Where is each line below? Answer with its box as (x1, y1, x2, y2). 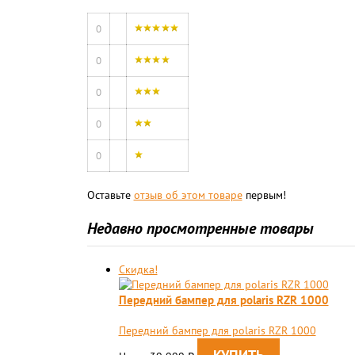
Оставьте (86, 188, 134, 202)
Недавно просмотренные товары (86, 218, 314, 239)
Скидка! (118, 262, 158, 277)
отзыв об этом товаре (133, 188, 242, 202)
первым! (242, 188, 286, 202)
